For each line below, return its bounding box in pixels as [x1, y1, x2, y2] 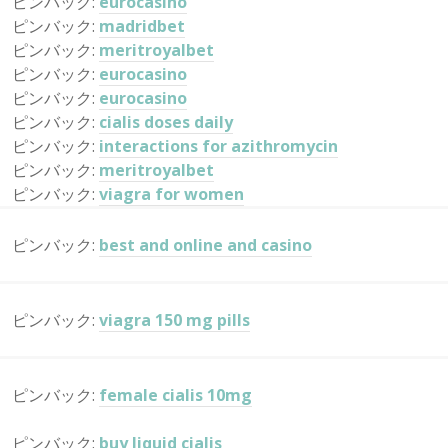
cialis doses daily [99, 111, 233, 133]
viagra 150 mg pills [99, 309, 250, 331]
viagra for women [99, 183, 244, 205]
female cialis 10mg [99, 384, 252, 406]
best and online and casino [99, 234, 312, 256]
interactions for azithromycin [99, 135, 338, 157]
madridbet [99, 15, 185, 37]
